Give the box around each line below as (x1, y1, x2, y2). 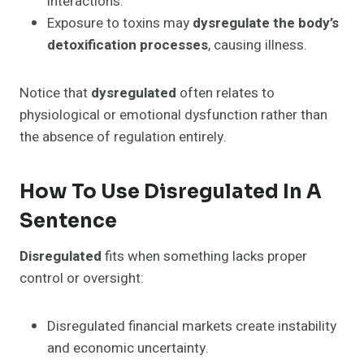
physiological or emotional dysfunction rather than (19, 105, 327, 126)
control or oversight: (19, 268, 144, 289)
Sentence (19, 209, 117, 234)
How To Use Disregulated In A (19, 180, 322, 205)
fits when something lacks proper (102, 246, 307, 267)
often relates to (176, 83, 275, 104)
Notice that (19, 83, 91, 104)
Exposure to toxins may (47, 13, 193, 34)
